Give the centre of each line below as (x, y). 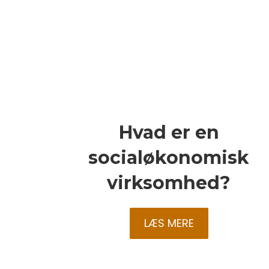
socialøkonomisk (169, 158)
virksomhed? (169, 183)
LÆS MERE (169, 223)
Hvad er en (169, 133)
